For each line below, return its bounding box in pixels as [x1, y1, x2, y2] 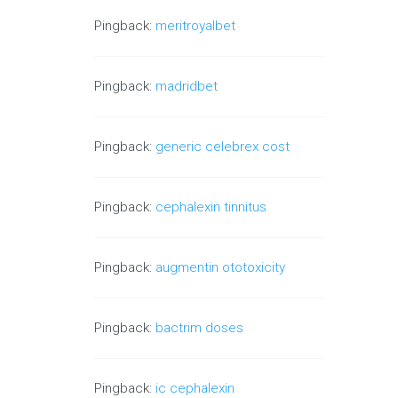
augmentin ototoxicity [155, 259, 286, 276]
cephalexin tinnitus [155, 199, 267, 216]
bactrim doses [155, 320, 244, 337]
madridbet [155, 78, 219, 95]
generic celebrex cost [155, 139, 291, 155]
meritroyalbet [155, 18, 236, 35]
